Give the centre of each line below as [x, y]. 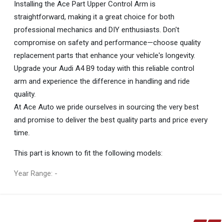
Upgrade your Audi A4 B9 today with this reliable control [104, 68]
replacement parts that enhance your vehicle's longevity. [105, 55]
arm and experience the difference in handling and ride [102, 81]
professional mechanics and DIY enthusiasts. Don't [97, 30]
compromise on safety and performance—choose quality [107, 43]
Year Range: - [36, 173]
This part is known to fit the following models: [88, 153]
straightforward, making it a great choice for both [94, 17]
